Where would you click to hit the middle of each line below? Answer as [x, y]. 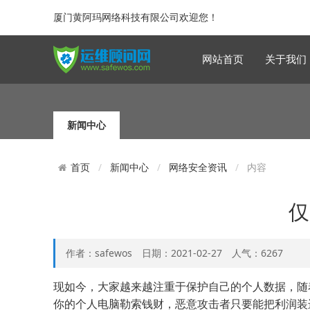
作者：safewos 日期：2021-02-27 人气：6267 [174, 253]
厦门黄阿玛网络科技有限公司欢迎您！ [136, 17]
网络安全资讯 [198, 167]
